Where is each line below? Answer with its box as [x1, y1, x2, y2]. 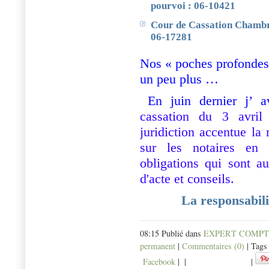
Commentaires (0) [182, 240, 244, 252]
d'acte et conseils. [140, 171, 234, 187]
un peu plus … [140, 71, 219, 87]
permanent [140, 240, 175, 252]
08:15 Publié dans [140, 228, 204, 240]
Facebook [140, 256, 175, 268]
